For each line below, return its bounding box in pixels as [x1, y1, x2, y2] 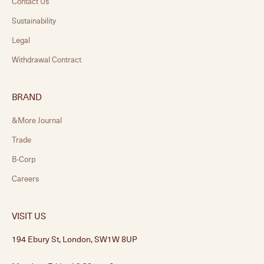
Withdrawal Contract [12, 54, 81, 65]
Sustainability [12, 15, 56, 27]
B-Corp [12, 154, 35, 165]
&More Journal [12, 115, 62, 126]
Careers [12, 173, 39, 184]
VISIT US [12, 210, 46, 222]
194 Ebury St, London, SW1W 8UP [12, 233, 137, 245]
